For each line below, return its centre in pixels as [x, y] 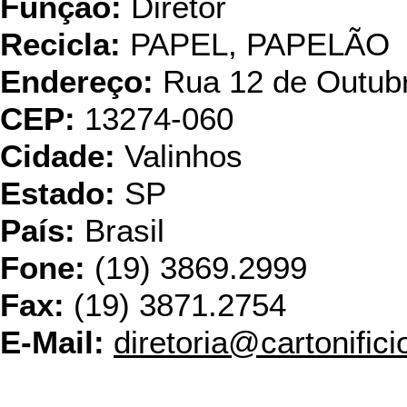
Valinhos [179, 156]
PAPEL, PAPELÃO [255, 45]
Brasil [120, 231]
